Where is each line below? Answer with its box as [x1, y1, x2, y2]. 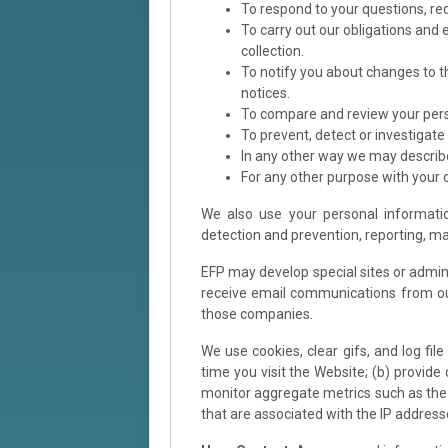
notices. [241, 84, 290, 101]
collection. [241, 42, 304, 59]
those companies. [201, 305, 313, 322]
